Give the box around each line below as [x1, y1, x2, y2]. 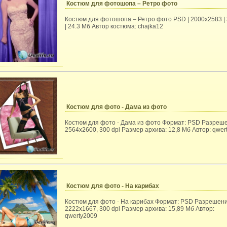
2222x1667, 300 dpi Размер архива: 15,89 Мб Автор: [65, 205, 214, 212]
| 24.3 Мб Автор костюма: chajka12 [65, 23, 163, 30]
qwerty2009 [65, 212, 97, 219]
